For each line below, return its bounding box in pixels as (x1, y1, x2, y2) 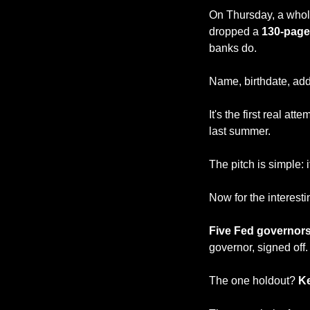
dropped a (209, 25, 262, 37)
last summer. (209, 125, 271, 137)
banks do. (209, 42, 257, 54)
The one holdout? (209, 274, 295, 286)
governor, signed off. (209, 241, 308, 253)
